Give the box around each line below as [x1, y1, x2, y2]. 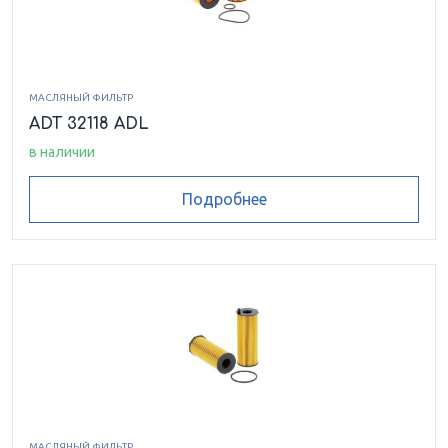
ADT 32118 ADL [29, 114, 149, 133]
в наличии [29, 143, 95, 160]
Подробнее [181, 190, 267, 209]
